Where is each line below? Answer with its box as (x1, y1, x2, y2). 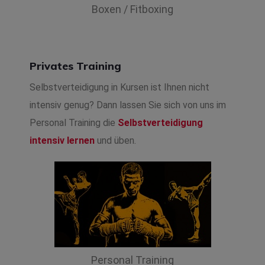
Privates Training (30, 59, 121, 73)
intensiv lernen (30, 135, 95, 147)
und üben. (95, 135, 136, 147)
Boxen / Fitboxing (92, 3, 173, 16)
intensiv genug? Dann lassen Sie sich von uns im (30, 99, 226, 111)
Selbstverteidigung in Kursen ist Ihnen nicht (30, 82, 209, 93)
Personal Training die (30, 117, 118, 129)
